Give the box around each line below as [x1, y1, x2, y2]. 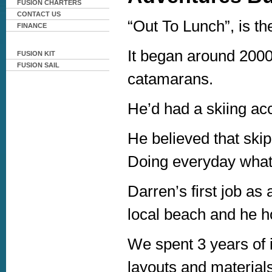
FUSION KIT [17, 50, 55, 57]
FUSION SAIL [17, 61, 59, 69]
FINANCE [17, 22, 47, 29]
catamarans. [127, 70, 213, 89]
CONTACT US [17, 10, 61, 18]
